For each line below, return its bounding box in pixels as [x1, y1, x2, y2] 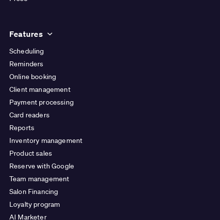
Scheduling [9, 47, 44, 56]
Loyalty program [9, 200, 60, 209]
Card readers [9, 110, 50, 120]
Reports [9, 123, 35, 133]
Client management [9, 85, 71, 94]
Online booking [9, 72, 56, 82]
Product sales [9, 149, 53, 158]
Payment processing [9, 98, 74, 107]
